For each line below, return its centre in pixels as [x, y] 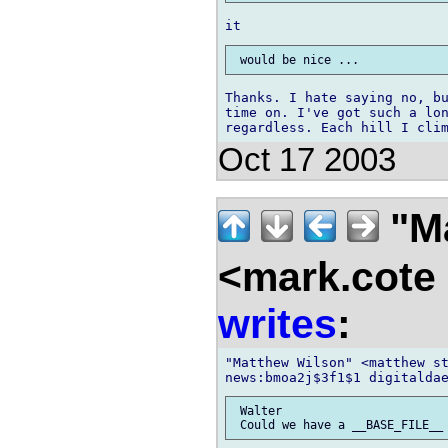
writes [277, 323]
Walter [257, 411]
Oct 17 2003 [307, 159]
